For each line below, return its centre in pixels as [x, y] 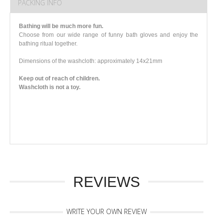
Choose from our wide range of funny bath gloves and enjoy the [108, 35]
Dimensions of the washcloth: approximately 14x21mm [91, 61]
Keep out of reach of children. [59, 78]
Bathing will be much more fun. [61, 26]
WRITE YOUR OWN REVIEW [107, 211]
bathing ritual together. [48, 43]
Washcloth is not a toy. [50, 87]
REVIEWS [107, 182]
